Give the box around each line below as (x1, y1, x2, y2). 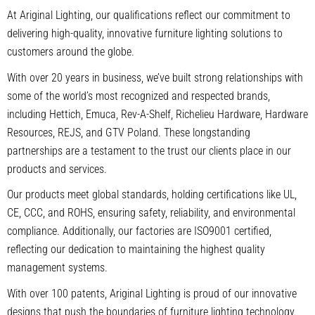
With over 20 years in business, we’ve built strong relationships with (7, 70, 303, 84)
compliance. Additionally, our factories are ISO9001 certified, (7, 224, 271, 238)
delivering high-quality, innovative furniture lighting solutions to (7, 27, 283, 41)
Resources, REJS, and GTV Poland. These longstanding (7, 125, 250, 139)
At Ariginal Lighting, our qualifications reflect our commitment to (7, 8, 290, 22)
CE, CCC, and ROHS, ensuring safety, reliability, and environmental (7, 206, 295, 220)
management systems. (7, 261, 108, 275)
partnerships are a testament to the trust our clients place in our (7, 143, 291, 157)
